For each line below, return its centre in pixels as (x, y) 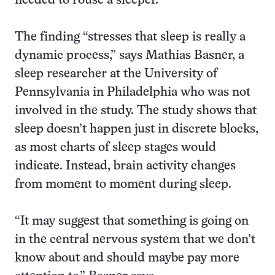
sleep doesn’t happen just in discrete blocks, (137, 129)
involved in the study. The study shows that (136, 111)
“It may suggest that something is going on (132, 221)
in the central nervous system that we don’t (135, 240)
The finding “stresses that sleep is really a (130, 37)
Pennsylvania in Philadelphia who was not (133, 92)
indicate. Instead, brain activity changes (125, 166)
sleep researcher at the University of (116, 74)
